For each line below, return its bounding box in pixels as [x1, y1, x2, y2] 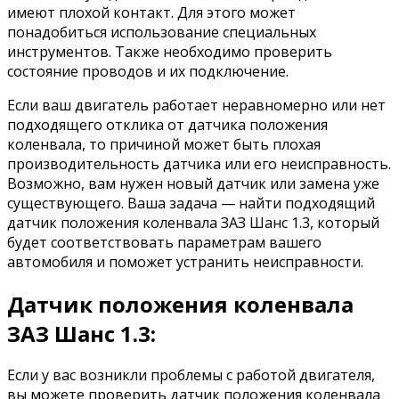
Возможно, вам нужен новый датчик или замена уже [7, 173, 379, 193]
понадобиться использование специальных [7, 21, 316, 42]
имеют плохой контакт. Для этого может [7, 2, 296, 22]
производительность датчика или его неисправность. [7, 153, 391, 174]
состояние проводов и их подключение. [7, 61, 289, 81]
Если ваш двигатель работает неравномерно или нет [7, 94, 386, 115]
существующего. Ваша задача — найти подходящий [7, 192, 375, 213]
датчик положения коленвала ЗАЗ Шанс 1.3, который [7, 212, 379, 232]
